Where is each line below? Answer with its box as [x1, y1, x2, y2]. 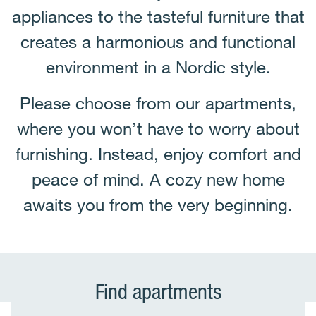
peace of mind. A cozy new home [31, 168, 285, 190]
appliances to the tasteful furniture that [11, 5, 305, 27]
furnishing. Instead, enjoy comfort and [15, 142, 301, 164]
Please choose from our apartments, [20, 92, 296, 114]
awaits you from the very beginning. [23, 193, 293, 215]
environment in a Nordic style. [45, 56, 271, 78]
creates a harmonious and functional [20, 30, 296, 52]
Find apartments [95, 278, 221, 304]
